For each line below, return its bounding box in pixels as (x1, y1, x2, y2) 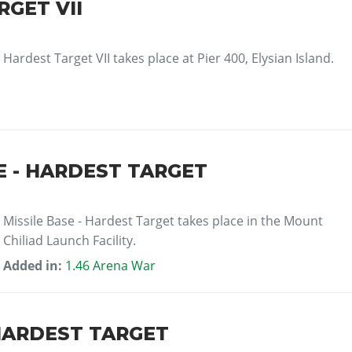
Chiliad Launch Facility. (3, 231, 137, 249)
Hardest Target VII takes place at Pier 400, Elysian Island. (3, 49, 335, 68)
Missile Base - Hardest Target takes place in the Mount (3, 211, 324, 229)
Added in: (3, 256, 66, 274)
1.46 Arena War (65, 256, 156, 274)
